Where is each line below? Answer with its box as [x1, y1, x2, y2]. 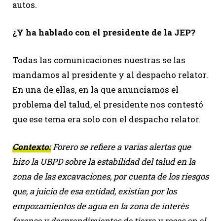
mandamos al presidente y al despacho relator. [12, 69, 208, 80]
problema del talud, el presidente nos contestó [12, 98, 203, 110]
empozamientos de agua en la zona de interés [12, 200, 188, 212]
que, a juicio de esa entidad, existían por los [12, 185, 177, 197]
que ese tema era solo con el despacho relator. [12, 113, 201, 125]
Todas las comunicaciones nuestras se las [12, 54, 185, 66]
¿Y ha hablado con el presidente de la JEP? [12, 26, 195, 38]
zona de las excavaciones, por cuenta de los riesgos [12, 170, 209, 182]
